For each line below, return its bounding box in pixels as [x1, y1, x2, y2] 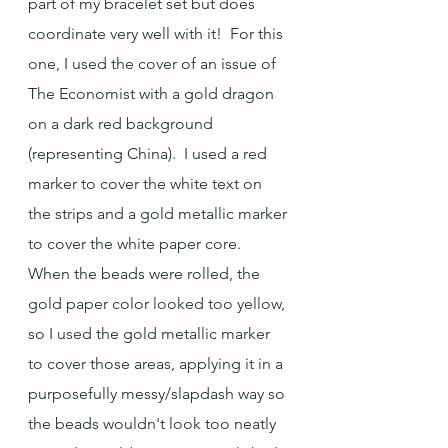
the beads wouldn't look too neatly [28, 413, 280, 433]
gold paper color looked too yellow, [28, 293, 289, 313]
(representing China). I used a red [28, 143, 271, 163]
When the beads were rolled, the [28, 263, 264, 283]
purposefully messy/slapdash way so [28, 383, 289, 403]
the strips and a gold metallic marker [28, 203, 291, 223]
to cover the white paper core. [28, 233, 249, 253]
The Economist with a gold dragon [28, 83, 278, 103]
